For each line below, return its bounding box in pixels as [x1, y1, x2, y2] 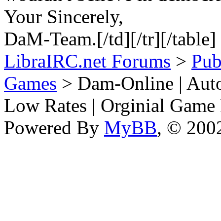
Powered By [4, 116, 104, 138]
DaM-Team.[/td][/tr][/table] [4, 28, 216, 49]
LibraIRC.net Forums [4, 50, 171, 72]
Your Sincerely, [4, 5, 123, 27]
